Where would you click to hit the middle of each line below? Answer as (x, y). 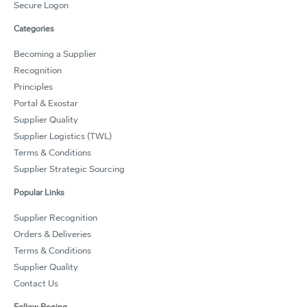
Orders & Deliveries (52, 235)
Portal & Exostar (46, 104)
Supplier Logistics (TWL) (63, 137)
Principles (33, 87)
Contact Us (36, 284)
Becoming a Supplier (55, 54)
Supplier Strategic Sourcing (69, 170)
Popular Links (39, 193)
